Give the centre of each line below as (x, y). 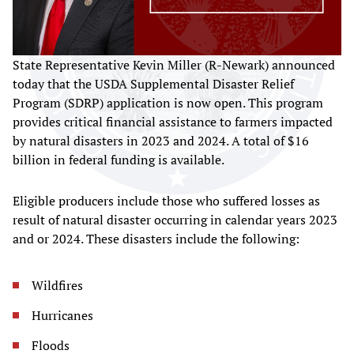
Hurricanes (62, 316)
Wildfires (57, 286)
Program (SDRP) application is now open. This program (168, 103)
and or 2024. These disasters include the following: (156, 239)
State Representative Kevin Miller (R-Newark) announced (174, 65)
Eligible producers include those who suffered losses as (166, 201)
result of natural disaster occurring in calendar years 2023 (175, 220)
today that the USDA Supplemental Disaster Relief (153, 84)
